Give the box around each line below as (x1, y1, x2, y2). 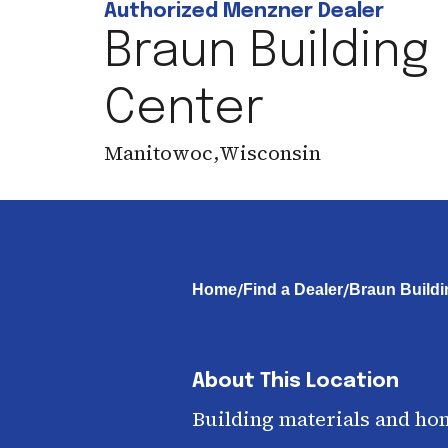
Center (104, 85, 264, 134)
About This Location (192, 371, 399, 392)
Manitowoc (104, 139, 213, 167)
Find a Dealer (243, 281, 343, 298)
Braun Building (104, 28, 430, 77)
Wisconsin (219, 139, 321, 167)
